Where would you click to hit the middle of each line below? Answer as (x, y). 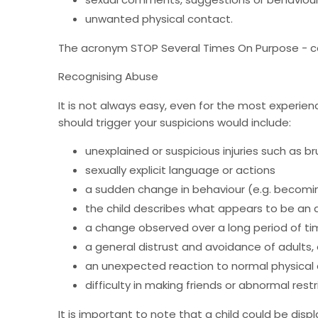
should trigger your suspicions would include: (175, 122)
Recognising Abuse (108, 77)
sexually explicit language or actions (180, 170)
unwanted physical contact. (159, 19)
